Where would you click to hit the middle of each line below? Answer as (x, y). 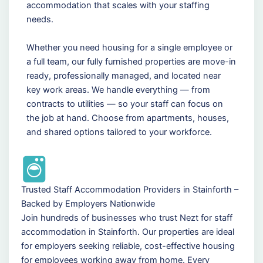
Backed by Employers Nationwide (88, 203)
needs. (40, 19)
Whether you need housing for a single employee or (129, 47)
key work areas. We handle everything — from (118, 90)
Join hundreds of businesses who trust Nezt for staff (127, 218)
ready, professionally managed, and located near (123, 75)
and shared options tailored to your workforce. (119, 132)
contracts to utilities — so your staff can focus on (124, 104)
